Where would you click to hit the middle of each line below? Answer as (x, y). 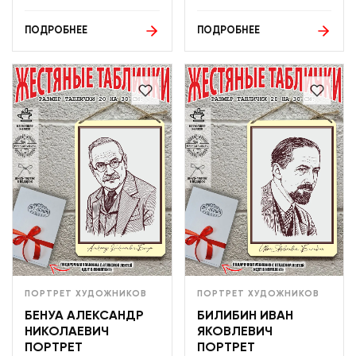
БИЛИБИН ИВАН (245, 316)
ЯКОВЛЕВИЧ (234, 332)
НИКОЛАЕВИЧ (67, 332)
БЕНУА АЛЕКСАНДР (84, 316)
